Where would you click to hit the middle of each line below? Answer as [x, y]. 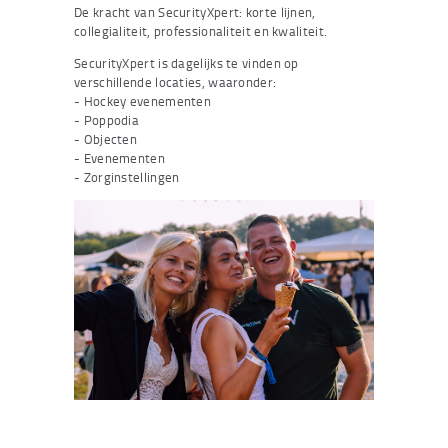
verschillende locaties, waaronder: [175, 81]
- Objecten [105, 138]
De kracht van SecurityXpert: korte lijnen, [195, 11]
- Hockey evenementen [142, 100]
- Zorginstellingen [127, 176]
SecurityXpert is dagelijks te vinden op [186, 62]
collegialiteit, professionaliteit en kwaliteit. [201, 30]
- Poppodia [106, 119]
